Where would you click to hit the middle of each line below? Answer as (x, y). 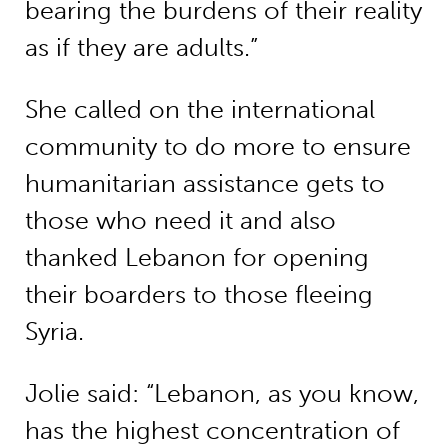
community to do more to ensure (217, 146)
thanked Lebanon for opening (196, 257)
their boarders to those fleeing (198, 294)
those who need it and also (180, 220)
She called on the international (199, 109)
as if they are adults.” (141, 47)
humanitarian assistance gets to (204, 183)
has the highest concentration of (212, 430)
